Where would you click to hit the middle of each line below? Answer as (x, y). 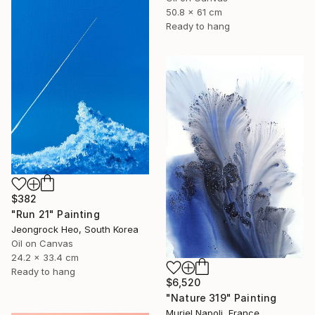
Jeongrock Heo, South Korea (75, 229)
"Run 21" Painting (56, 214)
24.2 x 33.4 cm (45, 257)
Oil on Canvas (42, 243)
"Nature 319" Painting (221, 298)
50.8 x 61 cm (194, 12)
